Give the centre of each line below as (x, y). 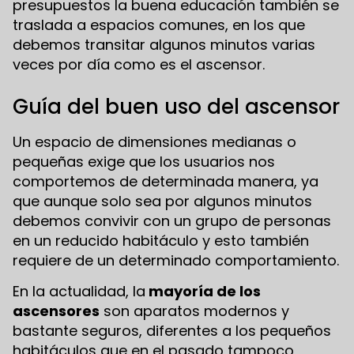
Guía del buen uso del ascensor (176, 106)
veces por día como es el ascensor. (139, 64)
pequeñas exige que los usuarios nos (144, 161)
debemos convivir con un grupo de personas (172, 220)
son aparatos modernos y (194, 311)
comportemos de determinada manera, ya (166, 181)
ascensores (56, 311)
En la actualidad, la (79, 291)
